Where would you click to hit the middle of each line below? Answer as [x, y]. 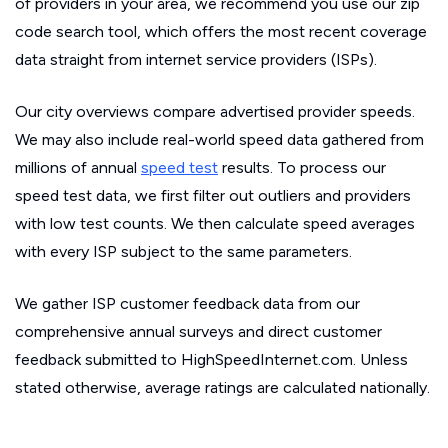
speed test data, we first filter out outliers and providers [213, 195]
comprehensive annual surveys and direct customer [198, 331]
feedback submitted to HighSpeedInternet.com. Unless [211, 359]
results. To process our [302, 167]
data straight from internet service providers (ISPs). [196, 59]
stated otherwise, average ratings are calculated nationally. [222, 387]
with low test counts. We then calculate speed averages [215, 223]
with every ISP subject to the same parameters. [183, 251]
